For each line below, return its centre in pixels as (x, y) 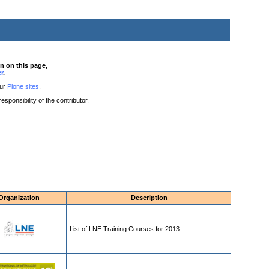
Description (149, 198)
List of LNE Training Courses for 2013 (125, 229)
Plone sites (23, 86)
